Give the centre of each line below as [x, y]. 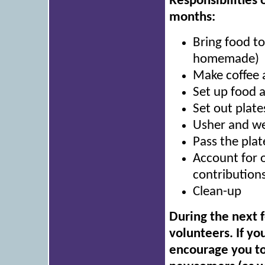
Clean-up [217, 192]
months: [192, 18]
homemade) [226, 60]
